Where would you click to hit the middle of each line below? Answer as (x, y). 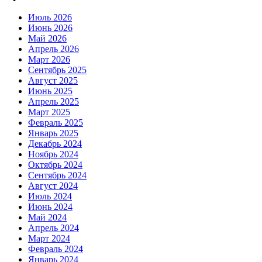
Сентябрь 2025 (57, 70)
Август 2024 (53, 186)
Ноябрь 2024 (53, 154)
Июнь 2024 (50, 207)
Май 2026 (47, 39)
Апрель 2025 (54, 102)
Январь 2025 (53, 133)
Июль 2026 (50, 18)
